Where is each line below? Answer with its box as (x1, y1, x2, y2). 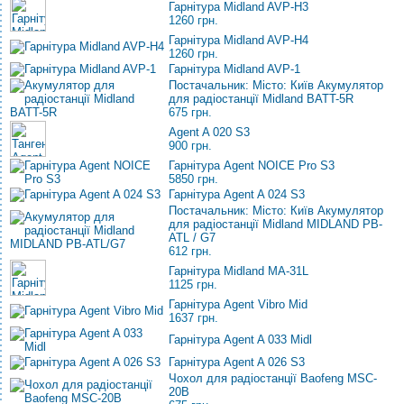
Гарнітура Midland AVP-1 (169, 62, 300, 76)
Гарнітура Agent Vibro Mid (169, 298, 308, 311)
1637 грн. (169, 311, 218, 325)
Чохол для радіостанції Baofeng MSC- (169, 372, 377, 385)
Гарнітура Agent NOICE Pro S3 (169, 159, 335, 172)
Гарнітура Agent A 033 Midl (169, 333, 312, 346)
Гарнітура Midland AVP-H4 (169, 33, 308, 47)
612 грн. (169, 244, 212, 258)
